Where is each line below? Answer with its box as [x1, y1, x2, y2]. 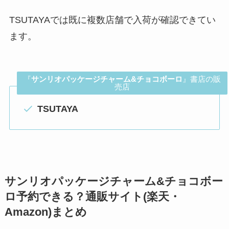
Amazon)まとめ [4, 205, 87, 218]
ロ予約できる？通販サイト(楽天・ [4, 190, 180, 203]
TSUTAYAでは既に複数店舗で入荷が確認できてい [9, 15, 216, 26]
